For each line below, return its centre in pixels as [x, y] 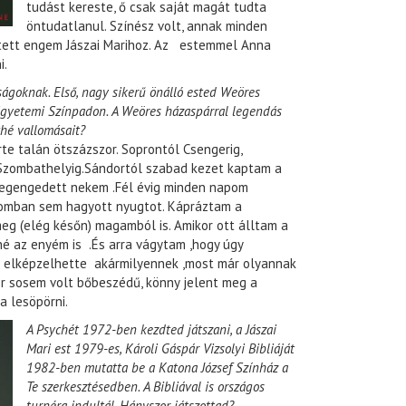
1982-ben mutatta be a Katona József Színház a [157, 368]
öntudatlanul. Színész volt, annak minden [147, 26]
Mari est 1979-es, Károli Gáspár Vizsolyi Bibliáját [160, 349]
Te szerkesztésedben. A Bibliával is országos [145, 387]
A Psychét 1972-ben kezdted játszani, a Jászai [151, 330]
